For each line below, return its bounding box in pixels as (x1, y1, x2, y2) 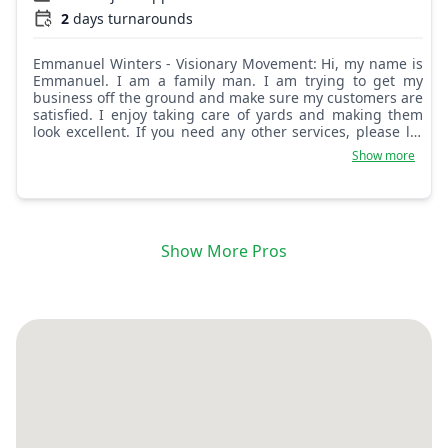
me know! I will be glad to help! (33, 139, 243, 159)
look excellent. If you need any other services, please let (33, 122, 423, 142)
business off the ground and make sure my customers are (33, 88, 423, 108)
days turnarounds (73, 9, 193, 29)
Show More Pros (161, 240, 287, 263)
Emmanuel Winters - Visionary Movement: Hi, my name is (33, 54, 176, 74)
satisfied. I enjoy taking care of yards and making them (33, 105, 423, 125)
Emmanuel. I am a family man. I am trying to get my (33, 71, 423, 91)
